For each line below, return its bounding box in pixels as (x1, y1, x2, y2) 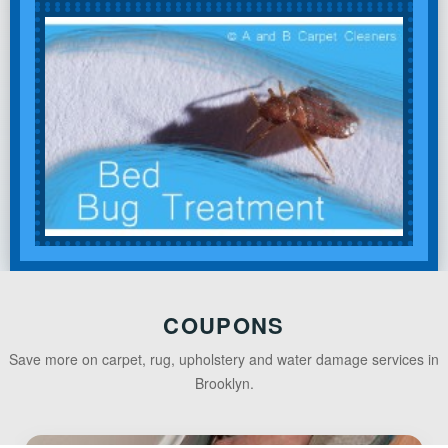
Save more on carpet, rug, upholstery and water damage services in (9, 348, 439, 369)
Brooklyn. (194, 372, 254, 393)
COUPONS (163, 308, 285, 341)
